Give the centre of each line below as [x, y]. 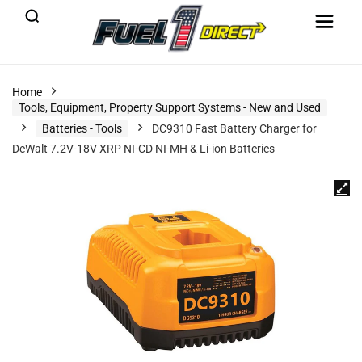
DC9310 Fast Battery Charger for [234, 128]
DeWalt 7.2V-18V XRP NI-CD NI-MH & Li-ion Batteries [143, 149]
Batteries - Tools [82, 128]
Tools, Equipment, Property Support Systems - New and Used [170, 107]
